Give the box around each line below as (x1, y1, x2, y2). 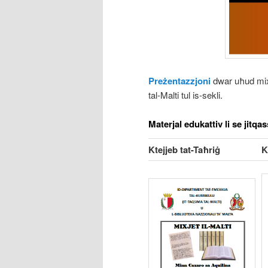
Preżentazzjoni (148, 74, 211, 87)
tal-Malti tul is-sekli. (148, 88, 223, 101)
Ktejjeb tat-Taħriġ (148, 143, 220, 157)
